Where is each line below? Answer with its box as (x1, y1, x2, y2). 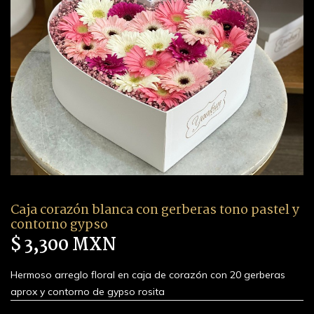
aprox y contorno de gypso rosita (11, 285, 165, 298)
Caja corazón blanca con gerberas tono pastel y (11, 200, 299, 221)
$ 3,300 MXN (11, 231, 116, 259)
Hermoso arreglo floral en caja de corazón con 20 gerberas (11, 268, 285, 281)
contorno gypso (11, 214, 108, 235)
